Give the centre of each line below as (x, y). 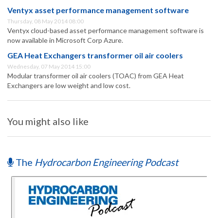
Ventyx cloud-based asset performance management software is (106, 31)
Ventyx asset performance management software (98, 10)
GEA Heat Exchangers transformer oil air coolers (95, 55)
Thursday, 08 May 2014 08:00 (45, 21)
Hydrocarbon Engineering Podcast (106, 162)
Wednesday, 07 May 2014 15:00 (49, 67)
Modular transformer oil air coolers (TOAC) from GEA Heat (96, 76)
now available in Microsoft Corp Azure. (65, 40)
